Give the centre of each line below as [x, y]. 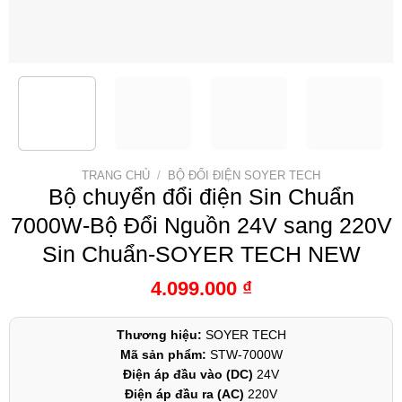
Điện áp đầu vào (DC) [188, 375]
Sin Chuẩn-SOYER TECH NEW [201, 253]
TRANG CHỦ [116, 175]
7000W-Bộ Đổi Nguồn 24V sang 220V [201, 225]
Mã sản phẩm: [163, 355]
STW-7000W [244, 355]
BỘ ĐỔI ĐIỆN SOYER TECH [244, 175]
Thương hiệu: [159, 335]
